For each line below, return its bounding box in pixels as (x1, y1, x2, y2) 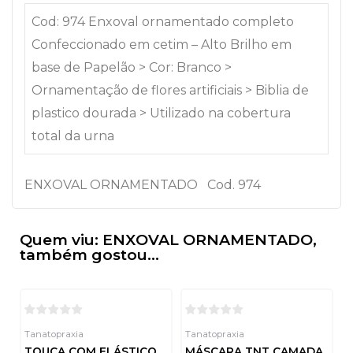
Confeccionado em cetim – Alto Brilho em (32, 36, 292, 52)
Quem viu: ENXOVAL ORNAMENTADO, (20, 230, 317, 249)
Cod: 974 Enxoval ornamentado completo (32, 13, 294, 29)
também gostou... (20, 245, 159, 264)
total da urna (32, 128, 121, 143)
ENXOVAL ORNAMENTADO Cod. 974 (24, 176, 261, 192)
